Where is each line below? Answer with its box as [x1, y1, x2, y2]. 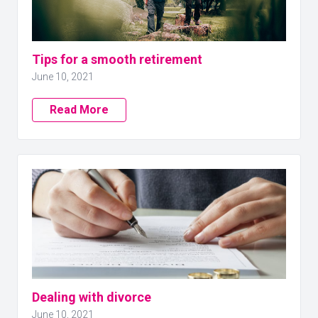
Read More [50, 103, 109, 116]
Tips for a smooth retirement [32, 52, 202, 67]
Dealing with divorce [32, 290, 151, 305]
